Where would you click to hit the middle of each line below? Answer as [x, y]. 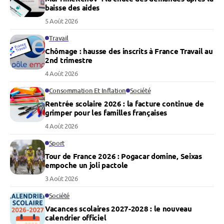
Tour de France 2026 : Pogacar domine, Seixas [123, 156]
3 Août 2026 [61, 178]
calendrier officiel [76, 218]
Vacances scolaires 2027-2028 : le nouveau [118, 209]
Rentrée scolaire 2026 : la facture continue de [124, 104]
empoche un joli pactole [87, 165]
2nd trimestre [69, 60]
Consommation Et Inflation [87, 91]
